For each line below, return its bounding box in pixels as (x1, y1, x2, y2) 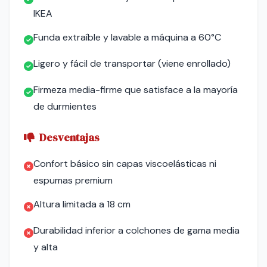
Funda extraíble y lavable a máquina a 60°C (33, 31, 221, 44)
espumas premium (33, 174, 113, 187)
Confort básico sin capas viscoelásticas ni (33, 157, 216, 170)
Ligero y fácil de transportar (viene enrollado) (33, 57, 231, 70)
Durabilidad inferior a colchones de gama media (33, 224, 240, 237)
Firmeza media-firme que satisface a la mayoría (33, 83, 238, 96)
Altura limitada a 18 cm (33, 198, 131, 210)
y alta (33, 241, 58, 253)
